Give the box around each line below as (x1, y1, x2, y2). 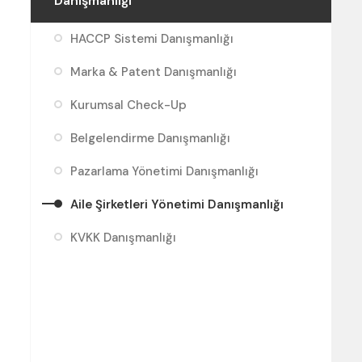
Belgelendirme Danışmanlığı (70, 130, 230, 147)
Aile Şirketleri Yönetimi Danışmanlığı (70, 196, 284, 213)
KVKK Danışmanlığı (70, 229, 176, 246)
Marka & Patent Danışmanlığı (70, 64, 237, 81)
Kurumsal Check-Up (70, 97, 187, 114)
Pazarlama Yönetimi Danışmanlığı (70, 163, 259, 180)
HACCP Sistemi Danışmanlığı (70, 31, 234, 48)
